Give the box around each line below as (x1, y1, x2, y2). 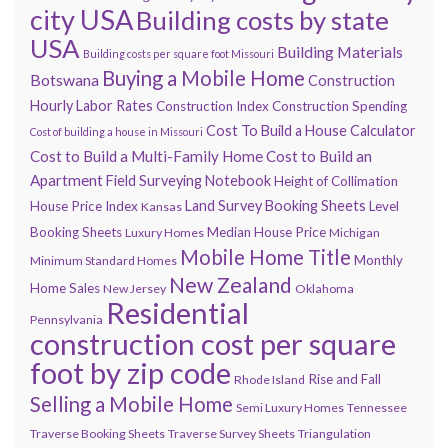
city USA (30, 2, 133, 36)
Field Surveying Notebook (106, 171, 271, 189)
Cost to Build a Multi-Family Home (30, 146, 263, 165)
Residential (106, 294, 249, 330)
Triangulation (298, 425, 371, 441)
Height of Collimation (274, 172, 398, 189)
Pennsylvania (30, 311, 103, 327)
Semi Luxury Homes (236, 399, 344, 415)
